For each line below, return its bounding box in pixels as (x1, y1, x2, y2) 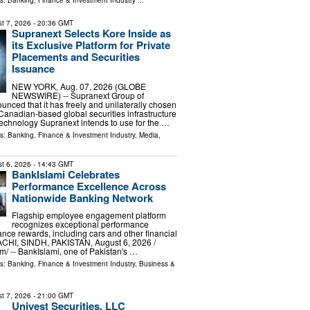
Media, (138, 129, 161, 140)
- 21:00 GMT (30, 291, 73, 301)
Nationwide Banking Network (11, 190, 153, 206)
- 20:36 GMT (30, 18, 73, 28)
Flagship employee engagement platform (11, 209, 166, 221)
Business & (138, 259, 175, 269)
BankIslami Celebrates (11, 166, 120, 182)
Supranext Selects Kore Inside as (11, 26, 171, 42)
